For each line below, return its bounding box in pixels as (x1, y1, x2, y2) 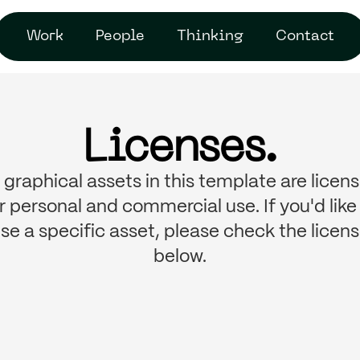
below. (153, 248, 207, 265)
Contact (275, 30, 334, 43)
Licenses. (83, 128, 277, 171)
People (95, 30, 145, 43)
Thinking (176, 30, 243, 43)
